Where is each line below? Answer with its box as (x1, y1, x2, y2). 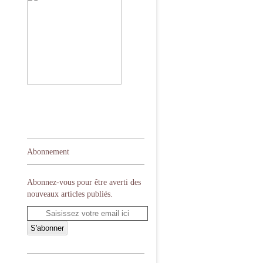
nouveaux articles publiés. (27, 190, 113, 198)
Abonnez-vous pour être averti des (27, 178, 141, 187)
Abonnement (27, 147, 69, 156)
